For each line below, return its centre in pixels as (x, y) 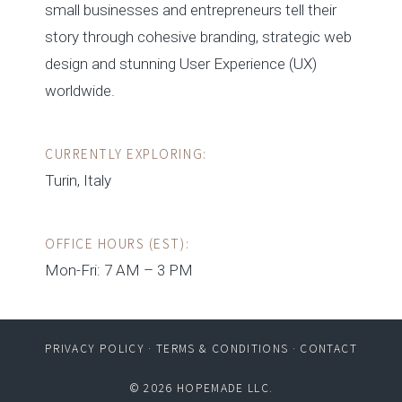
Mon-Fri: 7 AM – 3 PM (119, 270)
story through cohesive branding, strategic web (198, 36)
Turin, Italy (78, 180)
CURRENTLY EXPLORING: (126, 153)
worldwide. (80, 90)
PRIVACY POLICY (95, 348)
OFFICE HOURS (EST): (118, 243)
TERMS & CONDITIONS (223, 348)
